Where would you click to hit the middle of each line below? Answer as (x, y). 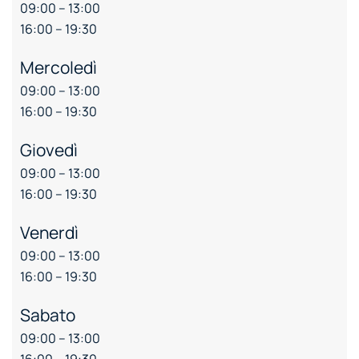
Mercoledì (58, 67)
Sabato (48, 315)
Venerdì (49, 232)
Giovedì (49, 149)
